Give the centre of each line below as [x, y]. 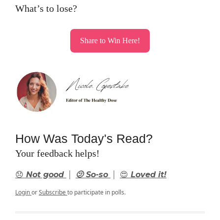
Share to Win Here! [110, 41]
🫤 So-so [93, 175]
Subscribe [53, 192]
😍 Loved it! [143, 175]
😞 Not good [41, 175]
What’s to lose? [46, 9]
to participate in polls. [96, 192]
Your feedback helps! [57, 153]
